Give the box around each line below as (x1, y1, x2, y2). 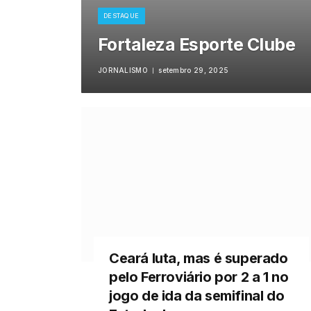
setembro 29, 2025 (158, 66, 229, 74)
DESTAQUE (103, 12, 140, 19)
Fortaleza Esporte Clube (97, 34, 296, 55)
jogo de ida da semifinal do (109, 287, 285, 305)
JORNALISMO (97, 66, 148, 74)
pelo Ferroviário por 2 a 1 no (109, 269, 289, 286)
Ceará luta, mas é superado (109, 250, 288, 267)
